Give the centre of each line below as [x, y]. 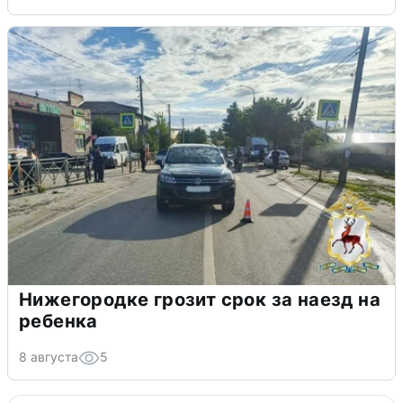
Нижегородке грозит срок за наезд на [200, 299]
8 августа [49, 356]
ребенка [58, 321]
